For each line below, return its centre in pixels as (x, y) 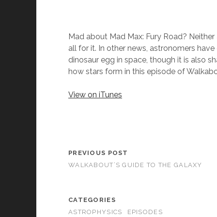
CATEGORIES (92, 200)
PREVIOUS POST (98, 153)
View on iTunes (95, 95)
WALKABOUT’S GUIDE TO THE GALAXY (135, 165)
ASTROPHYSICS (95, 212)
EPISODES (145, 212)
